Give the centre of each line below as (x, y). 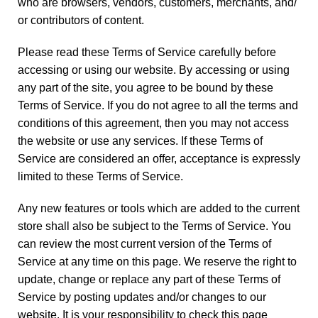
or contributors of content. (81, 20)
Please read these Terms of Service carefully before (147, 52)
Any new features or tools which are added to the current (159, 208)
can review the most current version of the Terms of (144, 244)
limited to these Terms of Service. (100, 176)
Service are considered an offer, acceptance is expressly (159, 159)
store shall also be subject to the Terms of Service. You (154, 226)
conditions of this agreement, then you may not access (153, 123)
